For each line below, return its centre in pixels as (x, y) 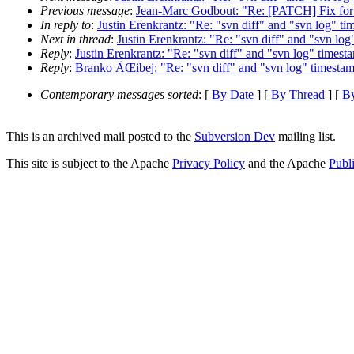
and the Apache (287, 163)
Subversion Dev (235, 136)
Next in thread (75, 40)
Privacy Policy (209, 163)
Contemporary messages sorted (119, 95)
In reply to (66, 25)
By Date (233, 95)
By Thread (298, 95)
